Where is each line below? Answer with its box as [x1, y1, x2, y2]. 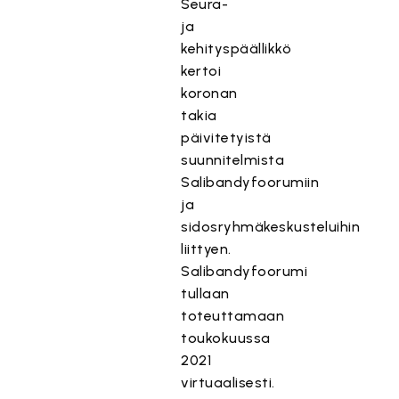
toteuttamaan [181, 307, 285, 324]
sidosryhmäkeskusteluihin [181, 218, 361, 235]
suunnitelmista [181, 151, 285, 168]
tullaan [181, 285, 230, 302]
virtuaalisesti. [181, 374, 275, 391]
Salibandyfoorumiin [181, 174, 320, 191]
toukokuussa [181, 330, 271, 346]
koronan [181, 85, 238, 102]
